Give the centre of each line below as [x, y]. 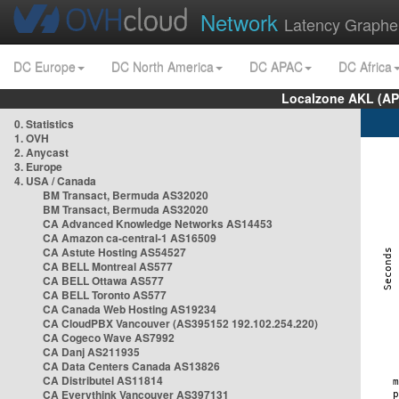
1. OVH [32, 138]
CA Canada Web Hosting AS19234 [130, 309]
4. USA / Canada [55, 181]
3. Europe [38, 167]
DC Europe [45, 67]
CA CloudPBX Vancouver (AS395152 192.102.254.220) [180, 323]
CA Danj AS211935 [91, 352]
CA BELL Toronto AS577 [105, 295]
